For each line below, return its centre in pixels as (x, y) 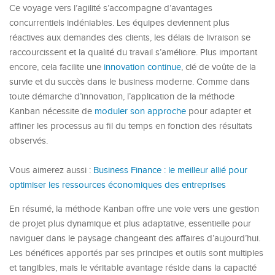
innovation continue (142, 67)
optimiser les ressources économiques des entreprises (118, 185)
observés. (29, 141)
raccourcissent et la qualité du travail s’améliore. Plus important (133, 52)
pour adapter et (219, 111)
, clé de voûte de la (219, 67)
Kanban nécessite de (52, 111)
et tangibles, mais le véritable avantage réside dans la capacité (133, 268)
